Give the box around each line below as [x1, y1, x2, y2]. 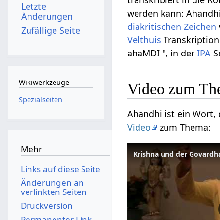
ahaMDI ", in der [127, 47, 197, 59]
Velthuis [127, 34, 162, 46]
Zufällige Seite [21, 24, 81, 36]
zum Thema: [157, 121, 211, 133]
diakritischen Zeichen [127, 21, 217, 33]
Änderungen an [20, 177, 84, 189]
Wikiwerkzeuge [18, 78, 69, 87]
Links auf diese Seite [20, 163, 100, 175]
